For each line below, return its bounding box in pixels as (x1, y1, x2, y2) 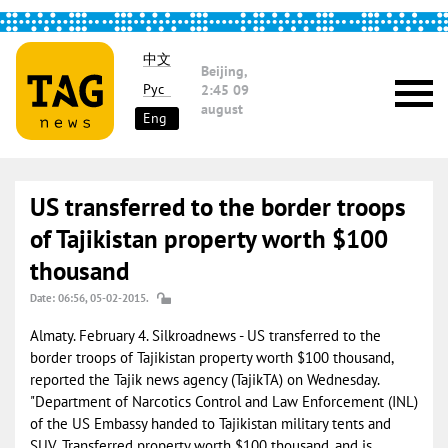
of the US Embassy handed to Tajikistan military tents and (30, 414, 391, 433)
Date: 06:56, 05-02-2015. (30, 291, 149, 305)
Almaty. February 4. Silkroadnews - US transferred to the (30, 326, 381, 345)
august (201, 100, 243, 118)
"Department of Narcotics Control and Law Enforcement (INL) (30, 392, 418, 411)
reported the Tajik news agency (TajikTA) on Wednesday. (30, 370, 380, 389)
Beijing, (201, 62, 247, 80)
